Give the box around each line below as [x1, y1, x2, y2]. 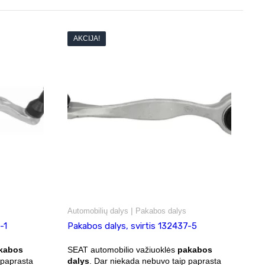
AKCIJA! [73, 34, 100, 43]
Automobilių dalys [67, 206, 128, 215]
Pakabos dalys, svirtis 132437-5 [67, 220, 197, 231]
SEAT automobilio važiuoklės [67, 244, 177, 254]
